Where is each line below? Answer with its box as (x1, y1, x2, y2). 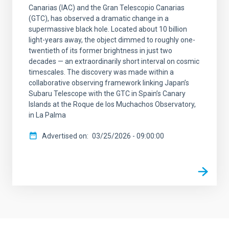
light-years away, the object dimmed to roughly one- (29, 36, 195, 44)
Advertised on (42, 132, 87, 140)
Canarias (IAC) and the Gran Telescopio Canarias (29, 4, 185, 12)
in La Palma (29, 111, 66, 119)
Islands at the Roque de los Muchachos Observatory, (29, 100, 196, 108)
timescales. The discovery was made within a (29, 68, 174, 76)
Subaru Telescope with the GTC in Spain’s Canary (29, 89, 186, 98)
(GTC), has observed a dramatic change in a (29, 14, 169, 22)
